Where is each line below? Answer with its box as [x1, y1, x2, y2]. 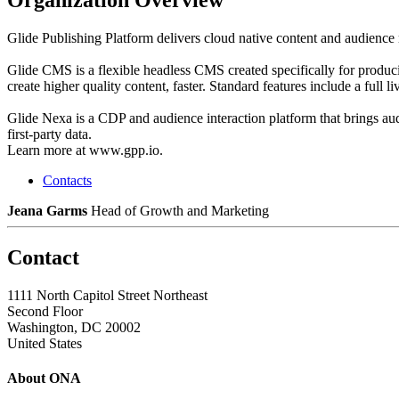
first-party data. [7, 126, 92, 142]
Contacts [43, 172, 92, 188]
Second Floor [7, 303, 83, 319]
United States [7, 335, 82, 351]
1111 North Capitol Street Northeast [7, 287, 208, 303]
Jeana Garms [7, 202, 87, 218]
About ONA [7, 370, 81, 386]
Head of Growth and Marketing [91, 202, 269, 218]
